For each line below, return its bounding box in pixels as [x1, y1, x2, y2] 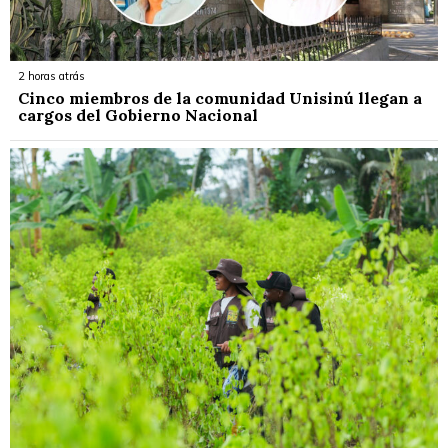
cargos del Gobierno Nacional [18, 104, 258, 125]
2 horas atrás [18, 68, 85, 83]
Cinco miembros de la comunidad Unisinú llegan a [18, 87, 422, 108]
